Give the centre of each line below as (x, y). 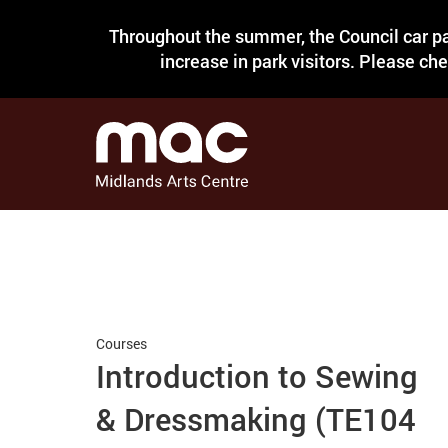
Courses (122, 343)
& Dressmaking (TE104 (256, 419)
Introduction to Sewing (257, 376)
